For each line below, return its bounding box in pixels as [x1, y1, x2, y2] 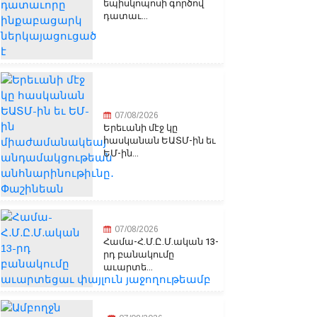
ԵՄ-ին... [103, 146, 139, 161]
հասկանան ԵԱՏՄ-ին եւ [103, 134, 216, 148]
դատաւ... [103, 9, 148, 23]
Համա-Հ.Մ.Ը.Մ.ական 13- [103, 235, 219, 249]
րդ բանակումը [103, 248, 174, 262]
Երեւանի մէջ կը [103, 121, 178, 135]
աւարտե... [103, 260, 153, 275]
